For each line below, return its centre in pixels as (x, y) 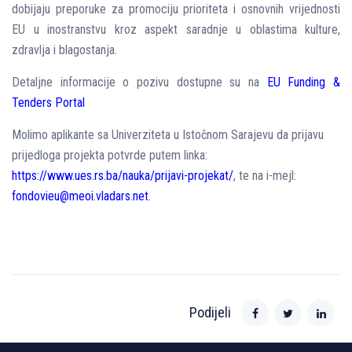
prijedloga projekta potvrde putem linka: (110, 155)
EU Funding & (304, 82)
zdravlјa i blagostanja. (64, 50)
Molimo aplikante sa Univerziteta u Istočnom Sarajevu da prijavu (168, 135)
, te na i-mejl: (265, 176)
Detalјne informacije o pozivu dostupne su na (139, 82)
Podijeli (210, 312)
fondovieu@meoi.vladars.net (80, 196)
